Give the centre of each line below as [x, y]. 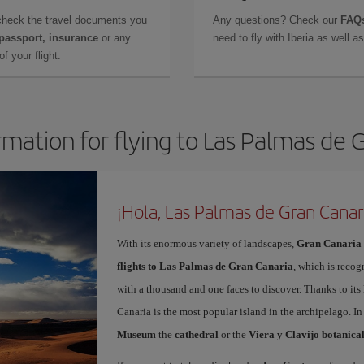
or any [115, 38]
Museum [136, 334]
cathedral [196, 334]
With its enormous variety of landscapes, [206, 243]
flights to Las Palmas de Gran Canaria [205, 266]
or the [233, 334]
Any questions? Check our [277, 20]
